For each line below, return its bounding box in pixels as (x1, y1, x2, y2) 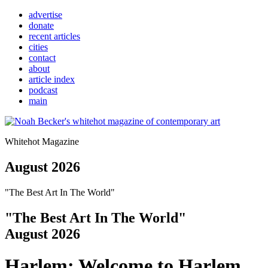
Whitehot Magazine (5, 136, 79, 147)
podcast (29, 85, 57, 95)
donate (29, 20, 54, 31)
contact (29, 53, 56, 63)
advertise (29, 10, 62, 20)
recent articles (29, 31, 80, 41)
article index (29, 74, 75, 84)
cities (29, 42, 48, 52)
